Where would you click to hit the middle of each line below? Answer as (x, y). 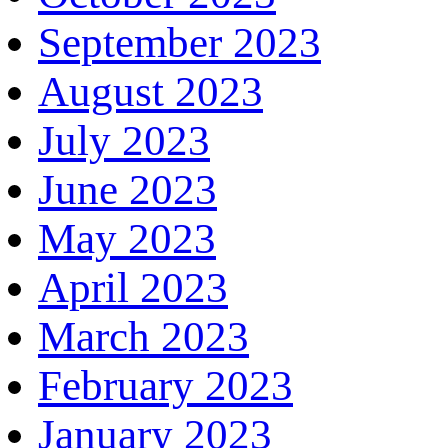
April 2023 (133, 287)
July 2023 (124, 140)
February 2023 (165, 385)
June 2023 (127, 189)
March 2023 (143, 336)
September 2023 (179, 42)
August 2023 (150, 91)
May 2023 (127, 238)
